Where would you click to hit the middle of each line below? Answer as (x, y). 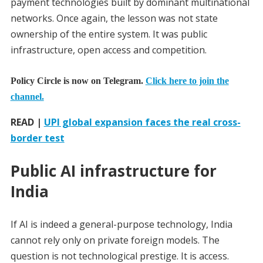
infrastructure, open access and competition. (108, 50)
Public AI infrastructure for (113, 171)
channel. (27, 96)
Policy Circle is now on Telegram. (78, 80)
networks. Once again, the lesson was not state (114, 18)
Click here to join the (187, 80)
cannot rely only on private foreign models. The (115, 240)
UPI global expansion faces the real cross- (142, 122)
